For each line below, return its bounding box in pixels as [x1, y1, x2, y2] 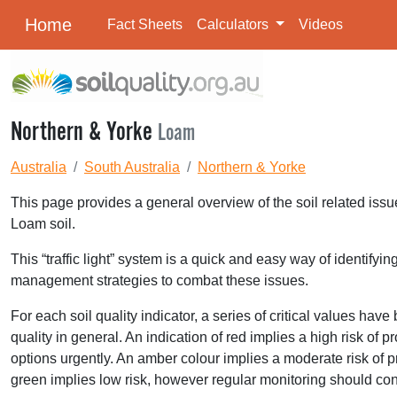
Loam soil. [11, 216, 75, 231]
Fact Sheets [107, 17, 183, 32]
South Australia [84, 160, 180, 175]
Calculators [197, 17, 272, 32]
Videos [298, 17, 343, 32]
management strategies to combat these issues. [11, 273, 308, 288]
